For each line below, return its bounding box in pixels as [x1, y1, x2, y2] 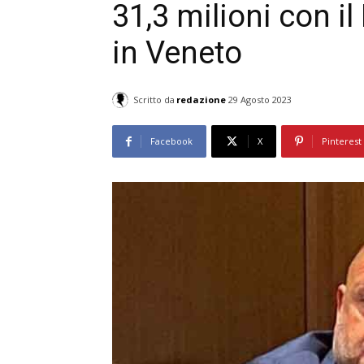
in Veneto [112, 35, 242, 71]
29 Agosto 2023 [228, 93, 292, 106]
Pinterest [322, 135, 362, 148]
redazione [176, 93, 226, 106]
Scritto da [133, 93, 175, 106]
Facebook [150, 135, 193, 148]
